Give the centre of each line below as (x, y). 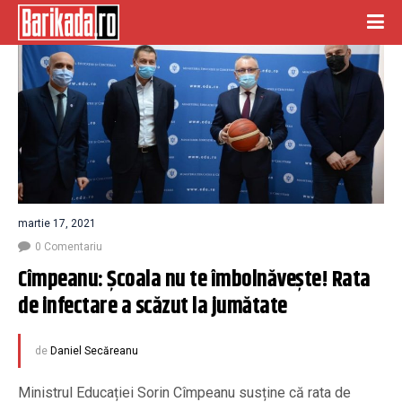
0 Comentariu (69, 246)
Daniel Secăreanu (94, 350)
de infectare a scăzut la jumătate (153, 306)
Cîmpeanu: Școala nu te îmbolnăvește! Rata (194, 280)
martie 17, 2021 (57, 223)
